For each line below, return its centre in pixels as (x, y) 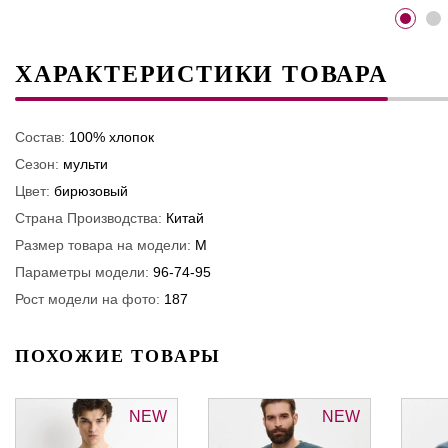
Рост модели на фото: (87, 298)
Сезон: (37, 163)
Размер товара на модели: (103, 244)
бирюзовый (91, 190)
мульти (85, 163)
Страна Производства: (88, 217)
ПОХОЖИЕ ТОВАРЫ (118, 355)
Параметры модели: (82, 271)
